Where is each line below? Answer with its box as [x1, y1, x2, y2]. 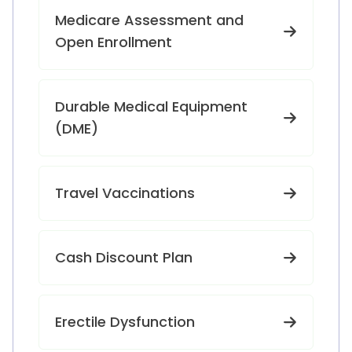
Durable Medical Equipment [55, 97, 247, 116]
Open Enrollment [55, 32, 172, 52]
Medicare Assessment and [55, 10, 244, 30]
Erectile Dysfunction [55, 312, 195, 332]
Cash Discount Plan [55, 247, 192, 267]
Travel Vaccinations [55, 183, 195, 203]
